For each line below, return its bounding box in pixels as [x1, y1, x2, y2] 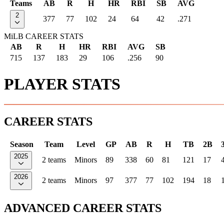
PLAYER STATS [4, 74, 120, 93]
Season [10, 139, 33, 148]
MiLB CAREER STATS [4, 32, 83, 41]
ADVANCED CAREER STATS [4, 201, 161, 214]
